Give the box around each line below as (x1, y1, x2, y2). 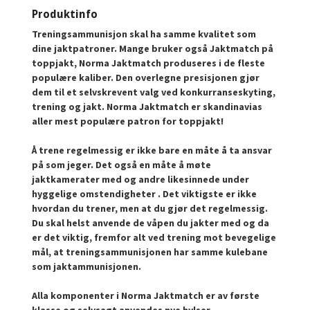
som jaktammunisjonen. (32, 259, 142, 273)
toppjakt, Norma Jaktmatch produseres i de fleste (32, 56, 266, 69)
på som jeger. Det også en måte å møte (32, 158, 212, 171)
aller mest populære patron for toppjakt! (32, 114, 226, 127)
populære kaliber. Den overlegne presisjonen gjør (32, 71, 260, 84)
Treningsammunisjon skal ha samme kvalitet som (32, 27, 257, 40)
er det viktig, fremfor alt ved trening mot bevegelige (32, 230, 277, 244)
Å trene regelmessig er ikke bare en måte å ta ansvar (32, 143, 273, 156)
